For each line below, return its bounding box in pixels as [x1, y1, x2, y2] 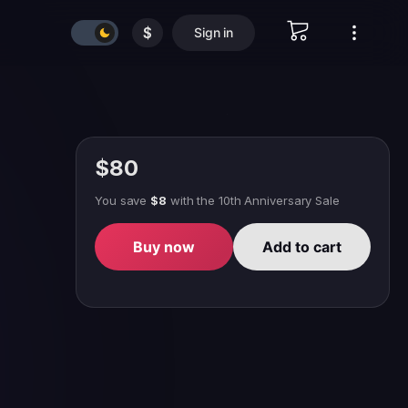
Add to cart [262, 238, 342, 256]
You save [95, 193, 151, 208]
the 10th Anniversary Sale [197, 193, 340, 208]
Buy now [132, 238, 195, 256]
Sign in [193, 25, 234, 40]
